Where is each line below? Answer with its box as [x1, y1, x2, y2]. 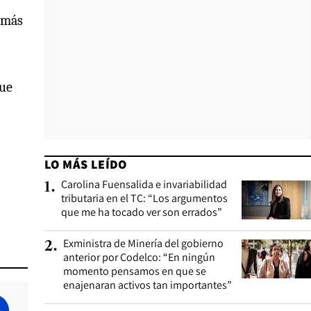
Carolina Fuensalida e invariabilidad [61, 177, 227, 192]
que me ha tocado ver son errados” [61, 205, 222, 219]
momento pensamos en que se [63, 264, 206, 278]
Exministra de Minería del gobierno [63, 236, 224, 251]
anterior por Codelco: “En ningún [63, 250, 215, 264]
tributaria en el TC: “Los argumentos [61, 191, 228, 205]
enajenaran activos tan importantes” [63, 278, 232, 292]
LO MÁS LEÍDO [44, 156, 127, 172]
